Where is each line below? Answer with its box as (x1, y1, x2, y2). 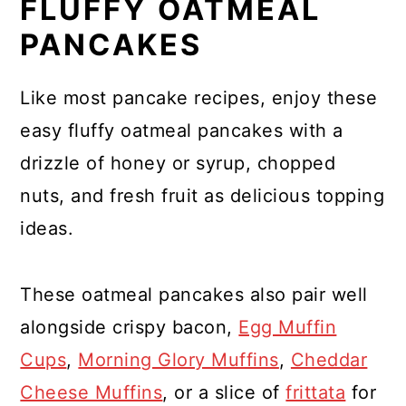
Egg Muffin (238, 316, 337, 339)
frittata (285, 382, 346, 404)
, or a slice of (162, 382, 286, 404)
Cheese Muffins (20, 382, 163, 404)
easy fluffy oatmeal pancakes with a (20, 120, 343, 142)
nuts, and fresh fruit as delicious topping (20, 185, 385, 208)
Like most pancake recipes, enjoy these (20, 87, 378, 110)
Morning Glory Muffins (78, 349, 279, 372)
